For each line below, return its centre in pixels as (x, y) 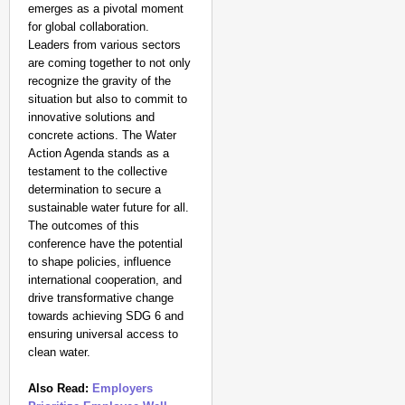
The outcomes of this (84, 226)
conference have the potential (105, 244)
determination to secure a (94, 189)
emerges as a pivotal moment (106, 9)
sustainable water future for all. (108, 207)
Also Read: (60, 388)
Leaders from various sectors (104, 45)
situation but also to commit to (108, 99)
